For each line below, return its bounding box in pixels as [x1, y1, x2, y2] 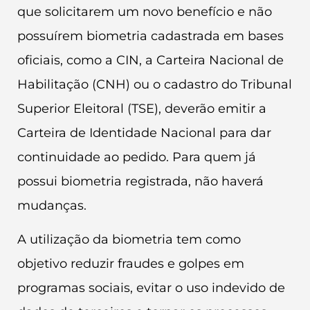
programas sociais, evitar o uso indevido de [17, 280, 285, 296]
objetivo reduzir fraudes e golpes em [17, 256, 244, 272]
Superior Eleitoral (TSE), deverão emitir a [17, 100, 266, 116]
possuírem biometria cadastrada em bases [17, 28, 284, 44]
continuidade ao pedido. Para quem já [17, 149, 256, 165]
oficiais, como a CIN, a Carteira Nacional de [17, 52, 284, 68]
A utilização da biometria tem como [17, 232, 241, 248]
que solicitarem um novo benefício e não [17, 3, 272, 19]
